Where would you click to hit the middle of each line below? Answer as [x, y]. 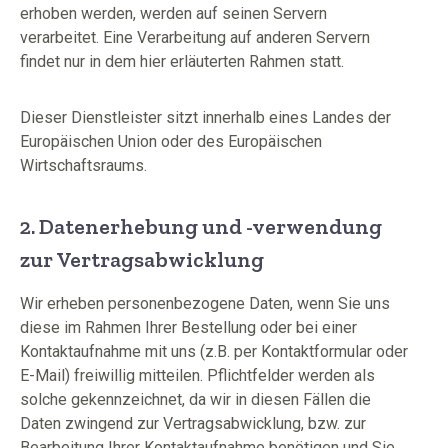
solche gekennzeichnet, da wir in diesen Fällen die [195, 399]
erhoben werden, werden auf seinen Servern [173, 13]
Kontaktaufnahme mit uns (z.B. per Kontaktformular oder [214, 351]
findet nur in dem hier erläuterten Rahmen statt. [182, 61]
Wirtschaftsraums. [83, 165]
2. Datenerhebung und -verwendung [201, 226]
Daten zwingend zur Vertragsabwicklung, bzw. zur [193, 423]
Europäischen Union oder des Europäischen [171, 141]
